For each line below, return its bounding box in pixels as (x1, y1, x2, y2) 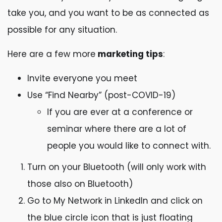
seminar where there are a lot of (47, 123, 186, 135)
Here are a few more (7, 48, 96, 60)
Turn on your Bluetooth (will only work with (27, 161, 206, 173)
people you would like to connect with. (47, 140, 211, 152)
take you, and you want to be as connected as (7, 7, 209, 19)
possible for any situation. (7, 24, 117, 36)
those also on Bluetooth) (27, 178, 133, 190)
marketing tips (96, 48, 163, 60)
